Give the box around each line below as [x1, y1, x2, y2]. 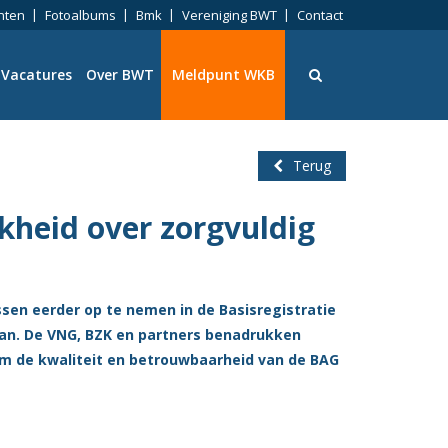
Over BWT [86, 65, 154, 84]
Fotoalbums [45, 6, 116, 24]
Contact [297, 6, 343, 24]
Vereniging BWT [182, 6, 277, 24]
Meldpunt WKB [171, 65, 275, 84]
